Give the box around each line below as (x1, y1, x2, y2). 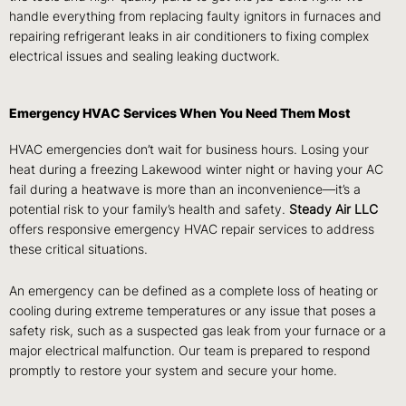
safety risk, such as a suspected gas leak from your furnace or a (9, 323, 386, 338)
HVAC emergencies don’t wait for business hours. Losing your (9, 141, 369, 157)
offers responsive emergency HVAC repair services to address (9, 221, 374, 237)
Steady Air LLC (289, 201, 378, 217)
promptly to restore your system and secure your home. (9, 362, 337, 378)
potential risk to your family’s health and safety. (9, 201, 289, 217)
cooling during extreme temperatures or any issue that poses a (9, 303, 376, 318)
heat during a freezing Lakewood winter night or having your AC (9, 161, 383, 177)
